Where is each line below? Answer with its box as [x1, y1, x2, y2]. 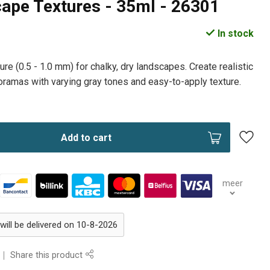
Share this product [10, 250, 86, 261]
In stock [215, 28, 254, 40]
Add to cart [60, 131, 111, 143]
